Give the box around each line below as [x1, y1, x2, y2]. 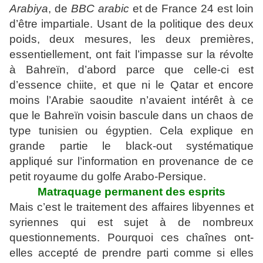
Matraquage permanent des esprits [38, 186, 225, 198]
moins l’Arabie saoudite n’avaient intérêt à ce [9, 94, 254, 106]
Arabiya [9, 2, 48, 15]
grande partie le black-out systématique [9, 140, 254, 152]
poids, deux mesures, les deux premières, [9, 33, 254, 45]
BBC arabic [70, 2, 129, 15]
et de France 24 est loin [129, 2, 254, 15]
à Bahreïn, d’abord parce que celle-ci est [9, 63, 254, 76]
